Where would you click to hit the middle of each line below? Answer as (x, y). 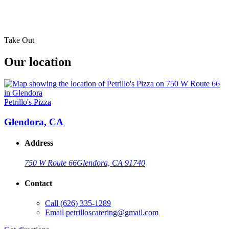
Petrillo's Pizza (28, 102)
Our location (38, 62)
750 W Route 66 (51, 163)
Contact (38, 183)
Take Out (19, 40)
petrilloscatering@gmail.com (112, 212)
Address (39, 143)
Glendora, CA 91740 (111, 163)
